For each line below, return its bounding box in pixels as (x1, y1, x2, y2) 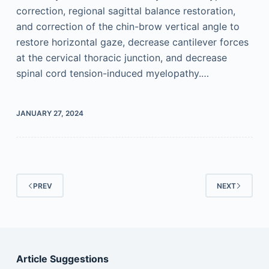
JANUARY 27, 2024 (16, 109, 83, 118)
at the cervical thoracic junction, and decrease (16, 52, 227, 64)
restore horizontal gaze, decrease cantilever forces (16, 36, 249, 48)
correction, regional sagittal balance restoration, (16, 5, 235, 17)
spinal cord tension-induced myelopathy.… (16, 67, 209, 79)
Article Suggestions (16, 253, 109, 265)
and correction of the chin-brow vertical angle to (16, 20, 240, 32)
